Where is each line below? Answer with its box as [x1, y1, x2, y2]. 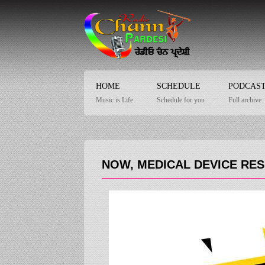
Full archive [228, 95, 261, 104]
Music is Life [96, 95, 133, 104]
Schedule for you [157, 95, 205, 104]
